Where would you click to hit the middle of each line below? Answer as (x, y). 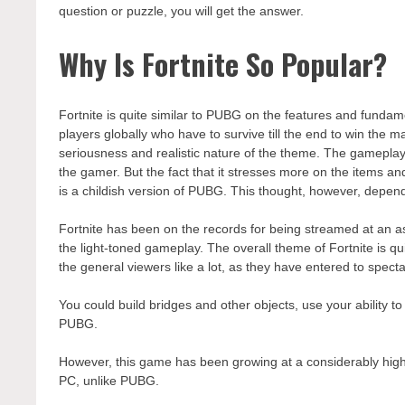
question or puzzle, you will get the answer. (182, 11)
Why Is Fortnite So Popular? (223, 63)
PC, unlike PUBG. (109, 381)
